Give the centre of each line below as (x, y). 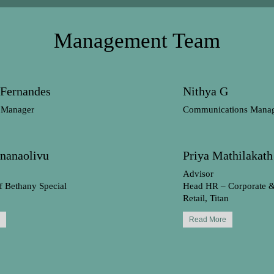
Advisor (198, 174)
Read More (208, 220)
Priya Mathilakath (228, 155)
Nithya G (206, 91)
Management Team (137, 41)
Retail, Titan (206, 198)
